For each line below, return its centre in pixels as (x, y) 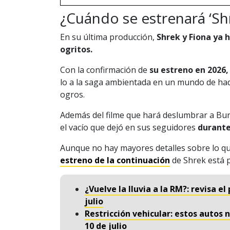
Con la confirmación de (104, 70)
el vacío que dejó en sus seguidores (129, 127)
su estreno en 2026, (188, 70)
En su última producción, (108, 37)
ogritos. (76, 49)
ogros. (72, 94)
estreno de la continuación (115, 160)
